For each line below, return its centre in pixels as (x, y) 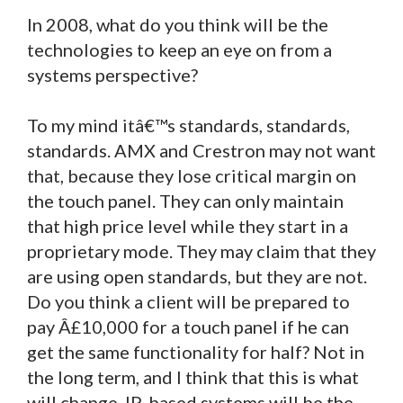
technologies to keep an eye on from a (179, 49)
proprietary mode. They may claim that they (201, 251)
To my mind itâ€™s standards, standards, (188, 125)
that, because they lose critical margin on (192, 175)
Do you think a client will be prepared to (188, 301)
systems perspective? (112, 74)
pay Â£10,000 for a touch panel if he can (188, 326)
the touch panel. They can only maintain (185, 200)
